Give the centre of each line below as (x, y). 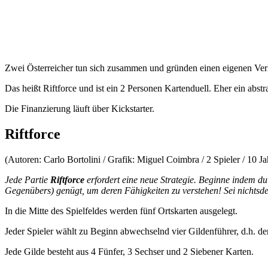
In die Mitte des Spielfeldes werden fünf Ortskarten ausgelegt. (121, 211)
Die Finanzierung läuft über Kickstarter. (80, 109)
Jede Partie (28, 180)
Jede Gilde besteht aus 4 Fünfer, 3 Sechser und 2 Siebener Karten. (129, 252)
